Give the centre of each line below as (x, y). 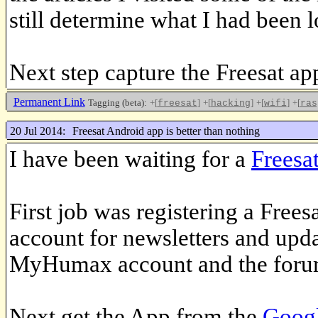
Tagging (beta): (117, 103)
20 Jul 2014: (37, 131)
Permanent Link (49, 102)
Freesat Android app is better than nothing (166, 131)
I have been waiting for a (130, 159)
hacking (230, 104)
